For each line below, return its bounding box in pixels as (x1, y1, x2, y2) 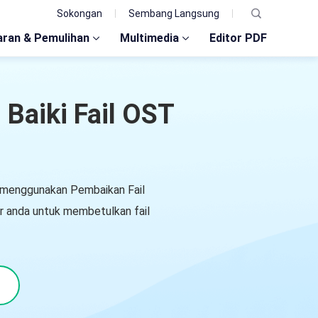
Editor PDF (209, 31, 267, 45)
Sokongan (57, 8, 102, 19)
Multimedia (120, 31, 179, 45)
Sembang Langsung (128, 8, 219, 19)
